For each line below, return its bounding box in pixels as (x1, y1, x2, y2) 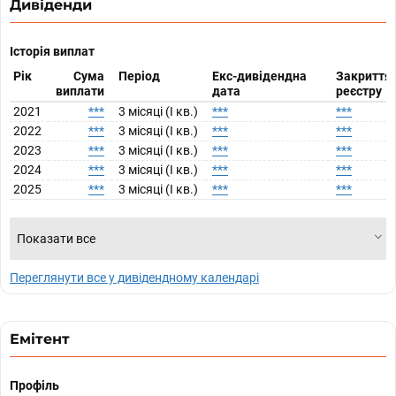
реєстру (336, 84, 382, 98)
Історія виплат (10, 44, 95, 58)
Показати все (17, 232, 95, 246)
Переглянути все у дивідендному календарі (10, 270, 259, 285)
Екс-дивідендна (212, 69, 307, 83)
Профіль (10, 378, 59, 392)
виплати (56, 84, 104, 98)
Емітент (10, 331, 70, 347)
